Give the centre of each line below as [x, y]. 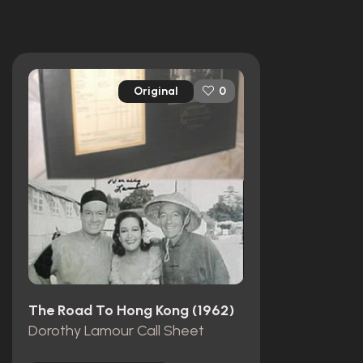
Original [156, 91]
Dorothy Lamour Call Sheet [116, 330]
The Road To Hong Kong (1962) [131, 310]
